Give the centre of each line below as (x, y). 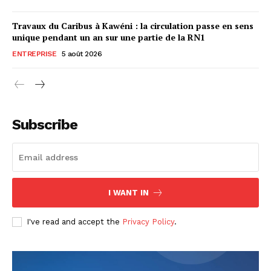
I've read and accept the (74, 222)
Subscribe (45, 125)
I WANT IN (128, 193)
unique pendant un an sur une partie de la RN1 (109, 37)
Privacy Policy (148, 222)
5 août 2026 (81, 54)
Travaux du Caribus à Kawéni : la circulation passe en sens (133, 26)
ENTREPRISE (34, 54)
